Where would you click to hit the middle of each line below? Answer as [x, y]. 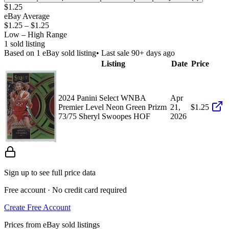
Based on [20, 53]
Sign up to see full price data [50, 172]
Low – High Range [36, 34]
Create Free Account [37, 207]
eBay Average [27, 16]
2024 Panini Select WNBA [102, 98]
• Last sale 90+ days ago [135, 53]
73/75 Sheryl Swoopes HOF [104, 116]
